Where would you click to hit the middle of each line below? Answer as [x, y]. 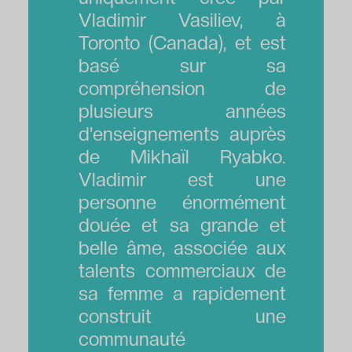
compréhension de [182, 88]
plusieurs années [182, 111]
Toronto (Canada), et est [182, 42]
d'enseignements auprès [182, 134]
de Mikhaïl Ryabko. [182, 156]
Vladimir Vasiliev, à [182, 20]
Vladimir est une [182, 179]
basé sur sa [182, 65]
